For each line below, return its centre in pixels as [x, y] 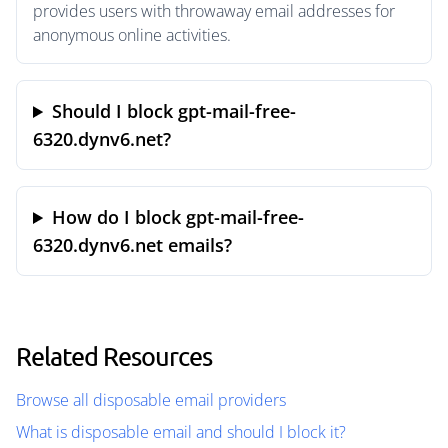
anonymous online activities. [132, 35]
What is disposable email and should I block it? [181, 432]
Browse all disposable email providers [151, 400]
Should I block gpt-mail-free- [174, 111]
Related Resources [114, 356]
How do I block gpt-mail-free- [178, 217]
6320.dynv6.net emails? [132, 245]
